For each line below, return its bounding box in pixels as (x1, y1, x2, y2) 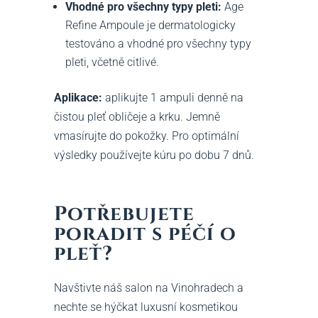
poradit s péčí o (53, 220, 236, 247)
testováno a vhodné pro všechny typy (65, 36, 251, 50)
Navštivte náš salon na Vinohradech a (53, 280, 243, 295)
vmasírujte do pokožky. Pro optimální (53, 128, 239, 143)
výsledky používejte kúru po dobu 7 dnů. (53, 148, 254, 162)
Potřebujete (53, 200, 194, 227)
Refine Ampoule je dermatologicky (65, 18, 236, 32)
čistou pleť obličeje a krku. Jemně (53, 109, 220, 124)
